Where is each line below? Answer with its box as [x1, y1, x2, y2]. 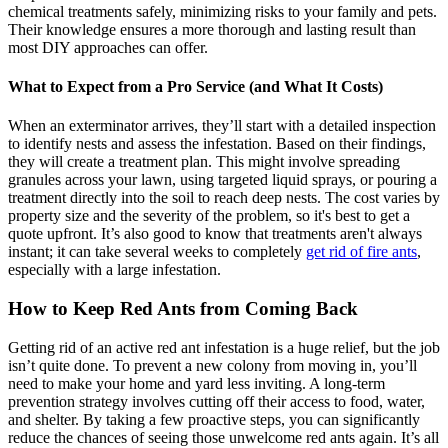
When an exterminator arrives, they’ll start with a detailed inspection [8, 117, 436, 135]
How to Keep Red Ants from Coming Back [8, 298, 358, 320]
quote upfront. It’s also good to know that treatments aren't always [8, 225, 422, 243]
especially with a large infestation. [8, 261, 221, 279]
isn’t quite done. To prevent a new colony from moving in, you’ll [8, 356, 417, 374]
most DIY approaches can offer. [8, 38, 208, 56]
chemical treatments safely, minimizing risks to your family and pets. [8, 2, 437, 20]
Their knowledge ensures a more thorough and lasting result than [8, 20, 416, 38]
